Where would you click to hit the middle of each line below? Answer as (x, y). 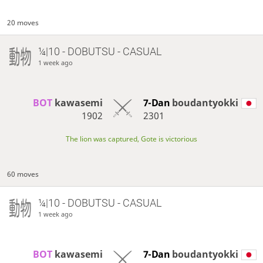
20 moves (23, 22)
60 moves (23, 174)
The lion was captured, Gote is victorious (131, 139)
